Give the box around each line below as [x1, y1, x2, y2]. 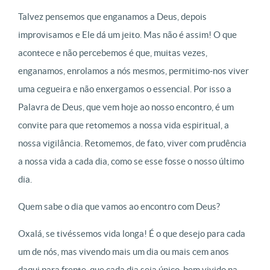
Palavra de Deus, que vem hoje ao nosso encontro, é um [18, 102, 234, 112]
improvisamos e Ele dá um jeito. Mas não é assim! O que [18, 30, 237, 40]
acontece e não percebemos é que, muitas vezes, [18, 48, 207, 58]
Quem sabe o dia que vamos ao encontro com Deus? [18, 201, 220, 212]
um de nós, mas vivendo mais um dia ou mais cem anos [18, 246, 229, 257]
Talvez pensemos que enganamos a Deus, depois [18, 11, 207, 22]
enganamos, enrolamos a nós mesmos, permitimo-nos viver [18, 66, 249, 76]
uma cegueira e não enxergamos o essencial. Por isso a [18, 84, 231, 94]
